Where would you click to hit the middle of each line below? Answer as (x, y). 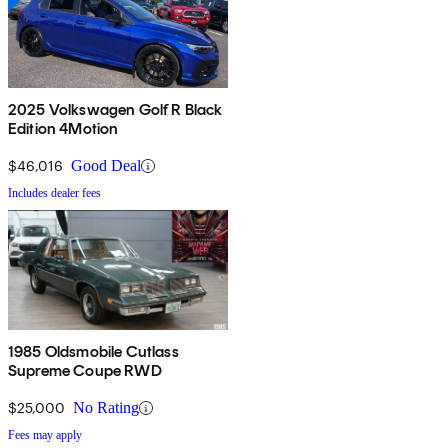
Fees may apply (45, 435)
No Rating (106, 408)
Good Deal (106, 166)
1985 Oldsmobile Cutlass (93, 352)
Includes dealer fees (54, 193)
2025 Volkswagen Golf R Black (115, 110)
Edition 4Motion (63, 129)
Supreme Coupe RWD (85, 371)
